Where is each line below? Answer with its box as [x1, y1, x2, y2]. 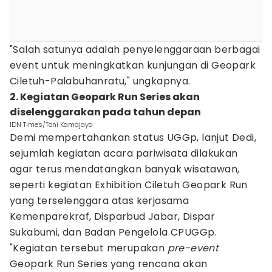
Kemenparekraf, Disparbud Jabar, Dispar [10, 209, 216, 223]
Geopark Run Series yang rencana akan [10, 257, 208, 271]
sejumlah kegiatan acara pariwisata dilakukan [10, 146, 238, 160]
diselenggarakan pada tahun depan [10, 105, 201, 119]
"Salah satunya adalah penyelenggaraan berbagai [10, 42, 260, 56]
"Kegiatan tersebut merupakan [10, 241, 168, 255]
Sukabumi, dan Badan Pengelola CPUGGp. [10, 225, 217, 239]
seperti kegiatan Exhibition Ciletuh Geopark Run [10, 178, 248, 192]
